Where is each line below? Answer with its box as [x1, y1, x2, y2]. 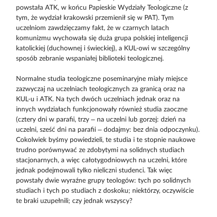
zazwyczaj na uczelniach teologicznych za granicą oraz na [15, 86, 185, 93]
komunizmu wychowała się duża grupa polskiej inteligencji [15, 35, 188, 42]
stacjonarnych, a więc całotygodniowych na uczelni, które [15, 157, 187, 164]
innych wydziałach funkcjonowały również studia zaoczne [15, 106, 187, 113]
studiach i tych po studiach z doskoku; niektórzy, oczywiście [15, 187, 194, 195]
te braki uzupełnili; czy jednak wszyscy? [15, 198, 132, 205]
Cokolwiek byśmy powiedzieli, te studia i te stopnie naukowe [15, 137, 195, 144]
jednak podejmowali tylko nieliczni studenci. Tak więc [15, 167, 172, 174]
